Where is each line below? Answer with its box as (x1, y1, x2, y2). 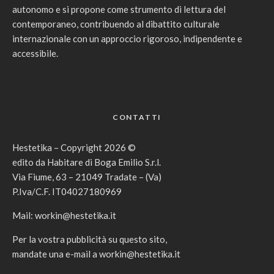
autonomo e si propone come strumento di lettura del (12, 3, 226, 15)
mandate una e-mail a (12, 248, 99, 259)
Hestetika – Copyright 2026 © (12, 141, 136, 153)
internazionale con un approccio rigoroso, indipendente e (12, 32, 242, 44)
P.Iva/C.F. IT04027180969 (12, 185, 122, 197)
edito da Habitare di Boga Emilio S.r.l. (12, 156, 161, 168)
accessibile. (12, 47, 58, 59)
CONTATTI (112, 112, 162, 122)
